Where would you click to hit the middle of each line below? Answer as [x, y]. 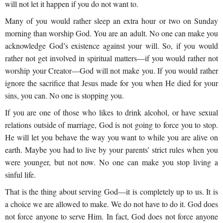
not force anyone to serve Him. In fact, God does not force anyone [111, 217]
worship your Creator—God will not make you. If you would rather [111, 71]
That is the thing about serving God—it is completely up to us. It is [111, 192]
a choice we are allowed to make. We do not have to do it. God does [111, 204]
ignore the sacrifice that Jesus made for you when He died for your [111, 83]
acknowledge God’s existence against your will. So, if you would [111, 46]
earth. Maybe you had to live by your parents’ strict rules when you [111, 150]
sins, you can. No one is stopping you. [64, 96]
